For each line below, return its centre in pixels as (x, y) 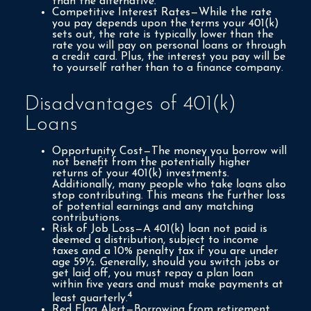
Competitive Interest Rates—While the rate (162, 12)
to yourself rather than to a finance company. (168, 68)
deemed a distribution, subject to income (155, 240)
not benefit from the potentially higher (151, 162)
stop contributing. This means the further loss (169, 195)
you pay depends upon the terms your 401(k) (166, 23)
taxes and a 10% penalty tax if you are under (165, 251)
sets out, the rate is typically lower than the (163, 34)
